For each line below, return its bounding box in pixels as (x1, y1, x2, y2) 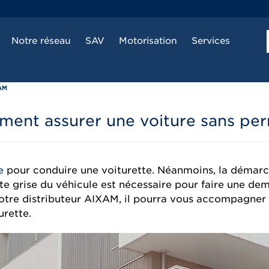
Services (191, 35, 230, 46)
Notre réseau (11, 35, 71, 46)
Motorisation (118, 35, 177, 46)
